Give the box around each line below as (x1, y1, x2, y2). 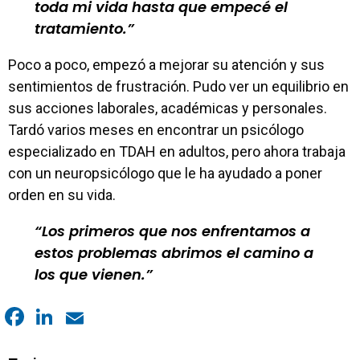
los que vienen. (35, 264, 145, 284)
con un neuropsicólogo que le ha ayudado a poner (8, 165, 322, 182)
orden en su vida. (8, 186, 116, 203)
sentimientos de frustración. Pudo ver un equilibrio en (8, 78, 349, 95)
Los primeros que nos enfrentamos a (42, 221, 310, 241)
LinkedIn (31, 327, 130, 358)
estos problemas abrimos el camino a (35, 243, 313, 263)
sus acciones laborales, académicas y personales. (8, 100, 327, 117)
